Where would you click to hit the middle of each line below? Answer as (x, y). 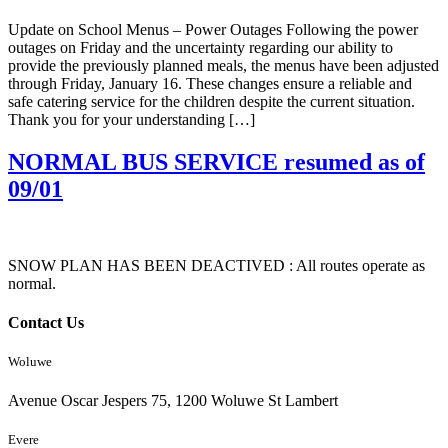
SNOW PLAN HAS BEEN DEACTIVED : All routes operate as (216, 265)
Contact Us (46, 322)
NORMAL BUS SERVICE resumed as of (216, 161)
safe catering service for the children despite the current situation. (211, 101)
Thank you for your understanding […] (131, 119)
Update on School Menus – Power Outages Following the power (213, 29)
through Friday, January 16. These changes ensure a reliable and (210, 83)
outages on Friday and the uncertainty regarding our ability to (200, 47)
